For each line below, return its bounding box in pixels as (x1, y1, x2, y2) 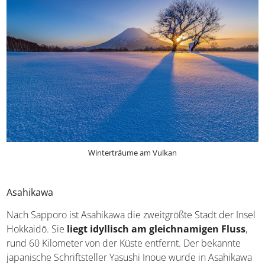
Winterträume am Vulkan (88, 147, 177, 159)
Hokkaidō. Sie (7, 222, 67, 236)
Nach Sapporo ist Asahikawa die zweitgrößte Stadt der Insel (7, 208, 256, 222)
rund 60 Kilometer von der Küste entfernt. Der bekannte (7, 237, 241, 250)
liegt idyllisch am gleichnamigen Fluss (67, 222, 246, 236)
